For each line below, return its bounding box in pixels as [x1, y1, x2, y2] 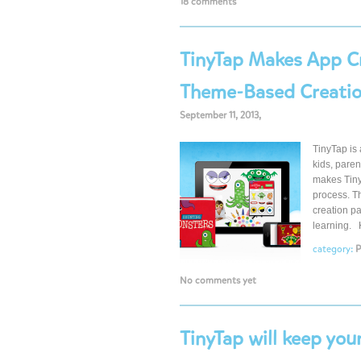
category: [313, 243, 355, 255]
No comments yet [180, 274, 256, 287]
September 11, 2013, [180, 109, 261, 122]
